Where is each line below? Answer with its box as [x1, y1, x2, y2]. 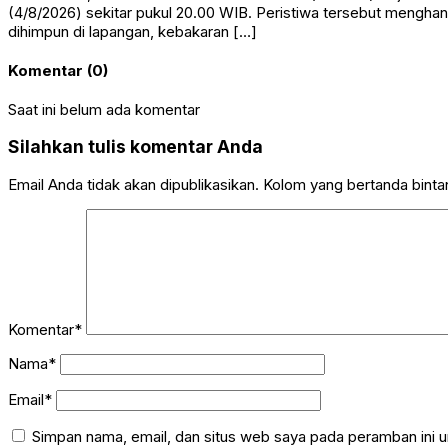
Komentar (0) [8, 60, 108, 80]
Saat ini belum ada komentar [8, 99, 200, 119]
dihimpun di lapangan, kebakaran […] [8, 21, 257, 41]
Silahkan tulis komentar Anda [8, 136, 263, 158]
